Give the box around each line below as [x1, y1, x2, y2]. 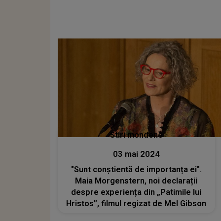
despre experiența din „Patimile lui [71, 187, 202, 197]
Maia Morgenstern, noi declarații [75, 176, 198, 185]
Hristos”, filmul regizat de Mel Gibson [66, 198, 207, 208]
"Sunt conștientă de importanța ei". [71, 164, 202, 174]
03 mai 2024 [112, 149, 160, 159]
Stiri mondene [110, 130, 163, 140]
